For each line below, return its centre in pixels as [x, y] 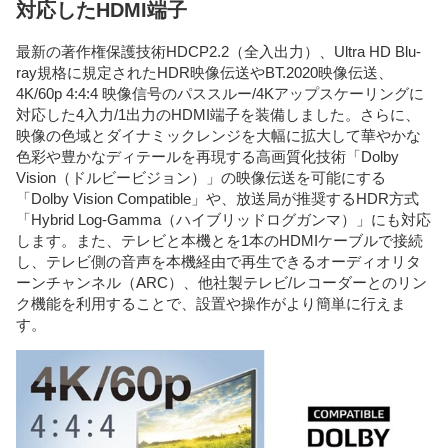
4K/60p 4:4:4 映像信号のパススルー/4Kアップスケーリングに [220, 94]
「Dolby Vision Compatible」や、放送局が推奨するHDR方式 [217, 199]
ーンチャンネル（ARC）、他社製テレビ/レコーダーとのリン [221, 283]
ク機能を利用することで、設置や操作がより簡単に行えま [211, 304]
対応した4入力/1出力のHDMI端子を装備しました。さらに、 [218, 115]
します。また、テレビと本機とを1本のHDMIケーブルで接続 [219, 241]
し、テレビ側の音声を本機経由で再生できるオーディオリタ [218, 262]
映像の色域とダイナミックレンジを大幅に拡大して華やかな [218, 136]
